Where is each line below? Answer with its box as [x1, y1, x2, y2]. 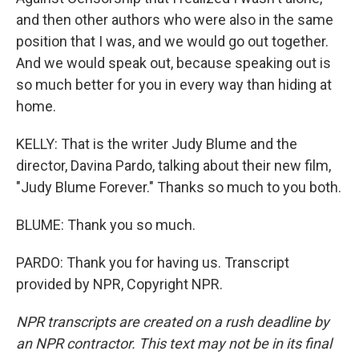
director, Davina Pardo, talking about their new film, [16, 156, 331, 174]
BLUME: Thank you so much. [16, 216, 196, 233]
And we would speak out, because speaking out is [16, 54, 331, 71]
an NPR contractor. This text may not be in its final [16, 334, 332, 352]
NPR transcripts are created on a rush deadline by [16, 313, 329, 330]
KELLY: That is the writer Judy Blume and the [16, 135, 297, 152]
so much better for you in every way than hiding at [16, 75, 332, 93]
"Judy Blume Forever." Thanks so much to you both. [16, 178, 341, 196]
